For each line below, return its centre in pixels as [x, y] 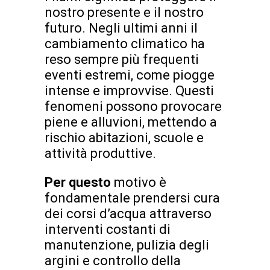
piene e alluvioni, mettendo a [131, 122]
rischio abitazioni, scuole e [124, 137]
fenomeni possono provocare [133, 106]
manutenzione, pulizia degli [127, 245]
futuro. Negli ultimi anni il [121, 28]
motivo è [140, 182]
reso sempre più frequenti [122, 59]
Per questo [79, 182]
